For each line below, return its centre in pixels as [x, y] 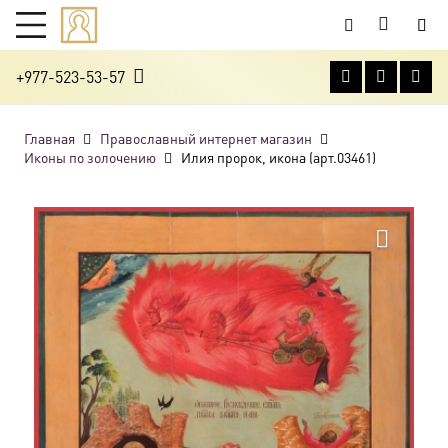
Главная [49, 138]
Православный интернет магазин [205, 138]
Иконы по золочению [90, 157]
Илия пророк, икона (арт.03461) [278, 157]
